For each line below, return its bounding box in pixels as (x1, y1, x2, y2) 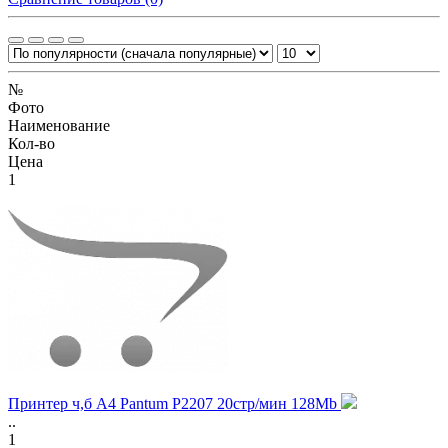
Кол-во (8, 134, 55, 152)
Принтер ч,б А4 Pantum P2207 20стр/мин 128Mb (8, 394, 341, 412)
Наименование (8, 116, 110, 134)
